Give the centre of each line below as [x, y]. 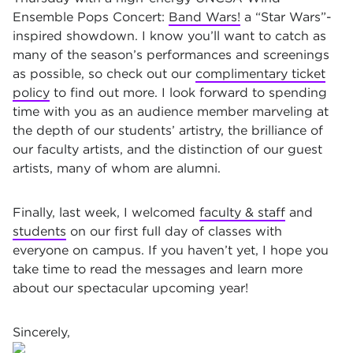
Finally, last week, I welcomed [106, 212]
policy [31, 93]
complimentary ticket [260, 74]
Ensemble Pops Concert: [91, 17]
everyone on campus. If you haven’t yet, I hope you [171, 250]
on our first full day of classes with [174, 231]
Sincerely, [41, 332]
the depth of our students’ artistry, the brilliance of [168, 130]
